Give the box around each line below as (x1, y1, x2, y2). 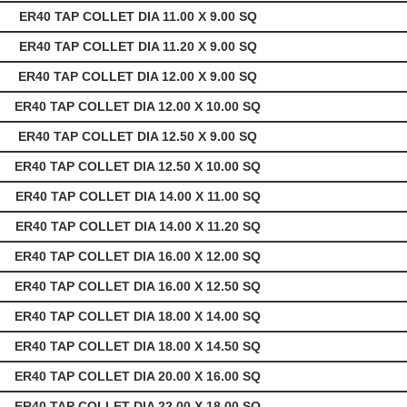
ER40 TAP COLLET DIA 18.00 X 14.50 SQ (15, 339, 264, 354)
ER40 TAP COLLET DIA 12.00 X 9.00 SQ (18, 69, 261, 84)
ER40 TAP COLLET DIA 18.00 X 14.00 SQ (15, 309, 264, 324)
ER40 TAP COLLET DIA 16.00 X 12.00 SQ (15, 249, 264, 264)
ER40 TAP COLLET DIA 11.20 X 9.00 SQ (18, 39, 261, 55)
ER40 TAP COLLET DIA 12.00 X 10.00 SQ (15, 99, 264, 114)
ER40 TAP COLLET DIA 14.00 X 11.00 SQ (15, 189, 264, 204)
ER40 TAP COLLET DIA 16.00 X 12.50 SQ (15, 279, 264, 294)
